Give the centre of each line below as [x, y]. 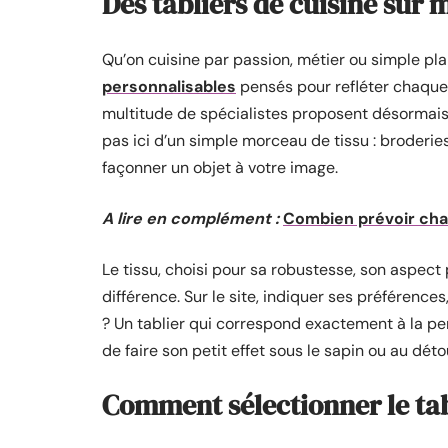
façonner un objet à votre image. [220, 167]
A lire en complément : [190, 218]
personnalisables [169, 86]
